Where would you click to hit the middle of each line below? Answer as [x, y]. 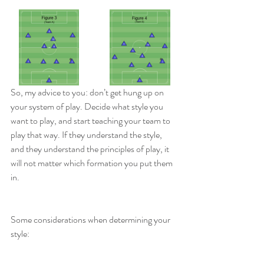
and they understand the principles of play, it [91, 149]
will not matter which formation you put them [93, 163]
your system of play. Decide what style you [88, 107]
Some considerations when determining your [91, 220]
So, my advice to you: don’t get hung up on [88, 93]
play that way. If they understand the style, [87, 135]
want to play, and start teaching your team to [91, 121]
